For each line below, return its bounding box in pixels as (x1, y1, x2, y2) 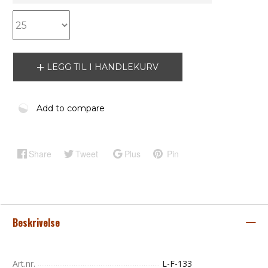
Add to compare (36, 103, 105, 114)
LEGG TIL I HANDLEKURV (47, 62, 159, 73)
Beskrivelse (13, 215, 62, 230)
